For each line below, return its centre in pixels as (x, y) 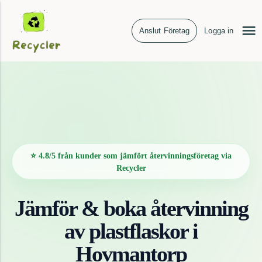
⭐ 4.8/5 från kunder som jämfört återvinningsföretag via (131, 156)
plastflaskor (138, 231)
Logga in (219, 31)
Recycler (131, 168)
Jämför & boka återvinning (131, 208)
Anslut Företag (164, 31)
